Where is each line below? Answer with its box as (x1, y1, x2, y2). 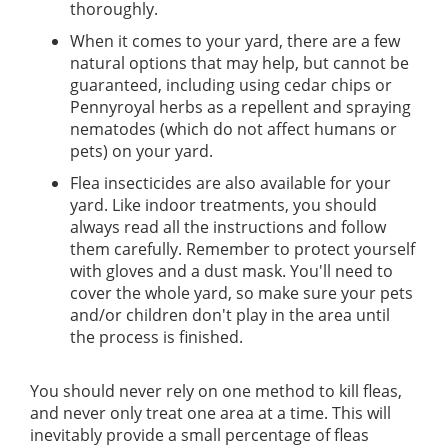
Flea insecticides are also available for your (70, 172, 391, 195)
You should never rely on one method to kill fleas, (30, 380, 402, 403)
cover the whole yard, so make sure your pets (70, 282, 413, 305)
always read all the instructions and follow (70, 216, 386, 239)
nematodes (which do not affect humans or (70, 118, 397, 141)
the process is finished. (70, 326, 243, 349)
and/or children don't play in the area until (70, 304, 390, 327)
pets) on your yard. (70, 140, 213, 163)
